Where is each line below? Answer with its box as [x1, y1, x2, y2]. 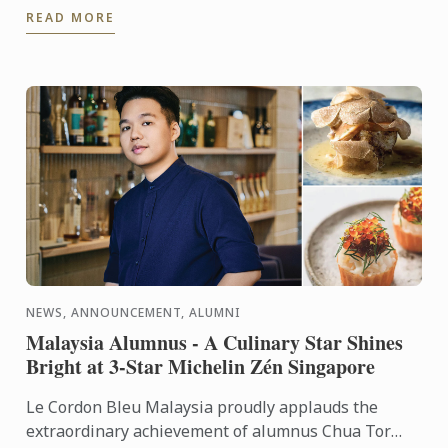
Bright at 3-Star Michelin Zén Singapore [26, 351, 376, 381]
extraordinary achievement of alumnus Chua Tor [26, 419, 392, 442]
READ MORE [26, 8, 116, 26]
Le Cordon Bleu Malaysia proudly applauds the [26, 395, 379, 418]
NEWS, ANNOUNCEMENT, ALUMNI [26, 303, 242, 321]
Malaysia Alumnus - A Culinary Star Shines [26, 327, 404, 357]
